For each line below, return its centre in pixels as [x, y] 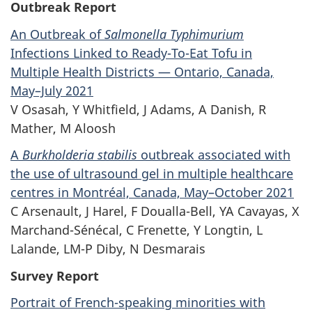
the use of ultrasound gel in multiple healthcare [152, 174]
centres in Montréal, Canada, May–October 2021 [152, 193]
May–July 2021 [52, 90]
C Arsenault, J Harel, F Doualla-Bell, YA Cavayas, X [155, 211]
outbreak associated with [214, 155]
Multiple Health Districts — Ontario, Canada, [142, 71]
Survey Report [55, 275]
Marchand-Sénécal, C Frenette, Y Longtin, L [136, 230]
